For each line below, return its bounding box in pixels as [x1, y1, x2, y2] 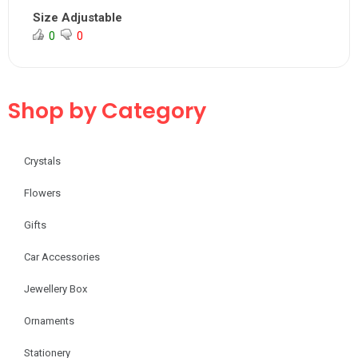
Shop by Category [8, 96, 206, 126]
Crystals [24, 155, 61, 168]
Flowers [24, 187, 61, 200]
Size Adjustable [33, 10, 122, 26]
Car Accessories [24, 251, 100, 264]
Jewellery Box [24, 283, 87, 296]
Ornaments [24, 315, 74, 328]
